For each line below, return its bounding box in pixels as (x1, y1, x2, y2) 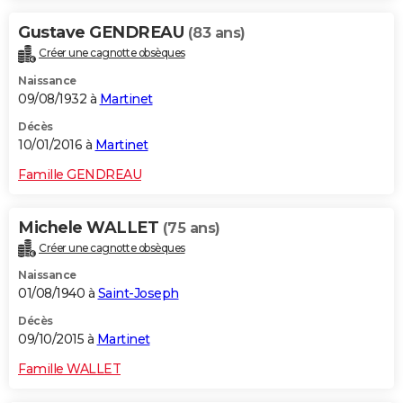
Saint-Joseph (97, 285, 179, 302)
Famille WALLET (18, 361, 121, 378)
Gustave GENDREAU (18, 22, 188, 42)
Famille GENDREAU (18, 166, 141, 183)
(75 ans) (162, 219, 220, 237)
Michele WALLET (18, 217, 163, 237)
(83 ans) (187, 23, 246, 41)
